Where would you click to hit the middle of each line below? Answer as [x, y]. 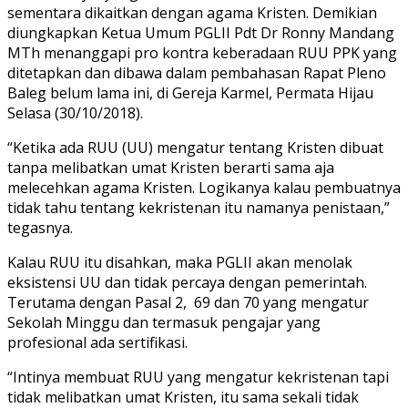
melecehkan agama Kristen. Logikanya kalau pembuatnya [204, 188]
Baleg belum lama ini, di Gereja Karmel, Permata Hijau [190, 93]
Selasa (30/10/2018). [75, 113]
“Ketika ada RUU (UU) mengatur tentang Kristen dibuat [195, 148]
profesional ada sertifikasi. [97, 343]
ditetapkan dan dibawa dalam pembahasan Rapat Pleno [197, 73]
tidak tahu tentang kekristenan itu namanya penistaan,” [199, 208]
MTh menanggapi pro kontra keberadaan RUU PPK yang [202, 53]
